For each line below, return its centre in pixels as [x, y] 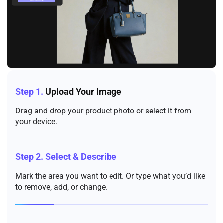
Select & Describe [80, 157]
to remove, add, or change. [61, 187]
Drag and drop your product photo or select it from [103, 111]
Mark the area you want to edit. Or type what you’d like [110, 176]
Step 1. [29, 91]
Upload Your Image [82, 91]
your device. [36, 121]
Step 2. [29, 157]
